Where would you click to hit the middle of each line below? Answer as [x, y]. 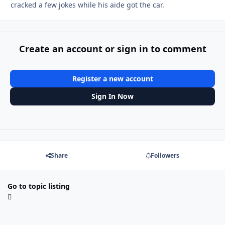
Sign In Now [113, 96]
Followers [165, 155]
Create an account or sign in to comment [113, 48]
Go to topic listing [39, 186]
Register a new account [113, 78]
